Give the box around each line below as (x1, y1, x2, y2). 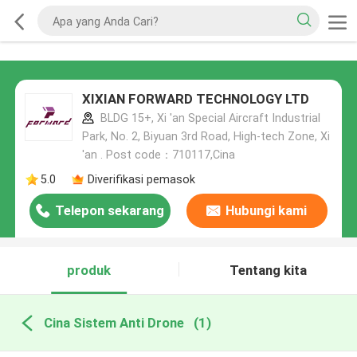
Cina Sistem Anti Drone (43, 314, 184, 331)
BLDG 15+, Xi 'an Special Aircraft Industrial (96, 112, 320, 125)
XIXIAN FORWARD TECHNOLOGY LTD (81, 91, 309, 108)
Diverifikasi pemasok (87, 172, 195, 186)
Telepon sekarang (55, 202, 165, 219)
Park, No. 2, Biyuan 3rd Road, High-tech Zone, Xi (81, 130, 330, 143)
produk (67, 262, 112, 279)
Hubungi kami (226, 202, 308, 219)
